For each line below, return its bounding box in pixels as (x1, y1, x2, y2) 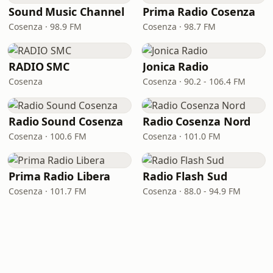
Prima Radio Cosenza (143, 4, 256, 19)
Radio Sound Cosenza (9, 114, 124, 129)
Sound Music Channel (9, 4, 125, 19)
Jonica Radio (143, 59, 208, 74)
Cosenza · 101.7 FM (9, 185, 87, 197)
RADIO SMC (9, 59, 70, 74)
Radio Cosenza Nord (143, 114, 251, 129)
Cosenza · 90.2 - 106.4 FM (143, 76, 246, 87)
